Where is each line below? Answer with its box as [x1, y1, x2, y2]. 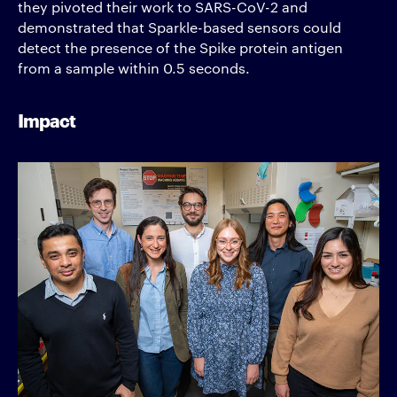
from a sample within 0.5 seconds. [18, 58, 250, 77]
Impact [18, 107, 75, 132]
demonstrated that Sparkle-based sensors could [18, 18, 341, 36]
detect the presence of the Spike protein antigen [18, 38, 343, 57]
